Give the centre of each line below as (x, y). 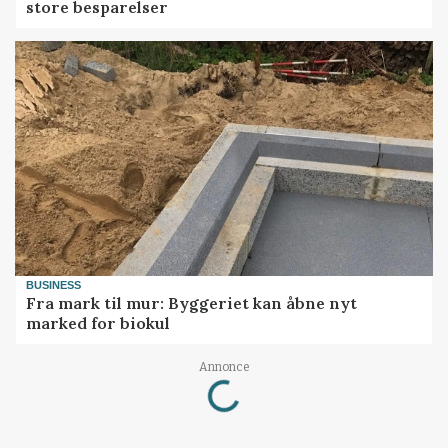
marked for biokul (98, 323)
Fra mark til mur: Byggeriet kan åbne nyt (192, 303)
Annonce (224, 367)
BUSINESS (54, 284)
